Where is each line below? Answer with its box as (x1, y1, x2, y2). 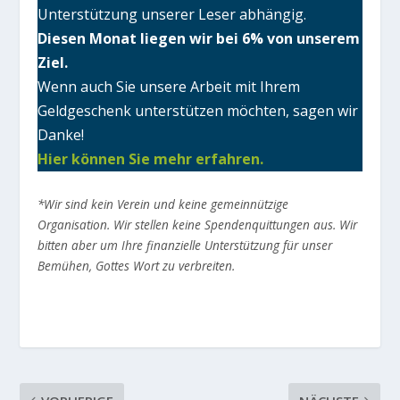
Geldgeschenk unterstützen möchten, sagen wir (37, 100, 359, 121)
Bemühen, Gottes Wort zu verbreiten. (37, 257, 236, 275)
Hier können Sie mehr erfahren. (37, 148, 264, 169)
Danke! (37, 124, 85, 145)
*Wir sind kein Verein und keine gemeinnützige (37, 196, 289, 213)
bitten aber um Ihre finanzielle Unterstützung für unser (37, 237, 333, 254)
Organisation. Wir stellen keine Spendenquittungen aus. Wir (37, 216, 358, 234)
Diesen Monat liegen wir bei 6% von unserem (37, 28, 361, 48)
